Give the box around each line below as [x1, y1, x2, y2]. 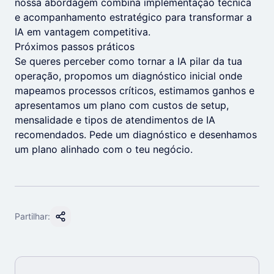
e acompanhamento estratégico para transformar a [15, 11, 252, 23]
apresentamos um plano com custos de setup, [15, 99, 229, 111]
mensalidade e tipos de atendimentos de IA [15, 114, 215, 126]
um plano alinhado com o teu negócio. [15, 143, 193, 155]
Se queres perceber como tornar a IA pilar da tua [15, 55, 242, 67]
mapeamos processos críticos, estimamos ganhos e [15, 84, 254, 97]
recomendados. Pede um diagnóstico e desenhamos [15, 128, 257, 141]
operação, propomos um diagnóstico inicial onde [15, 70, 242, 82]
